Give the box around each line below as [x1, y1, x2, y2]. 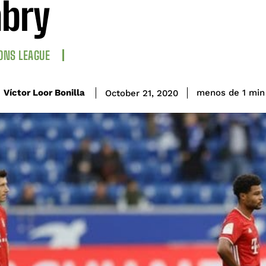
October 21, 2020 [105, 87, 178, 99]
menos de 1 [197, 87, 246, 99]
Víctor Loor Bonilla [4, 87, 85, 99]
